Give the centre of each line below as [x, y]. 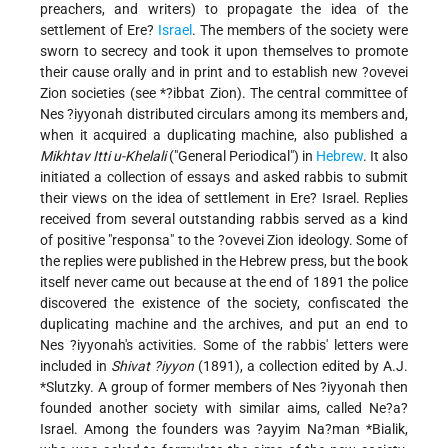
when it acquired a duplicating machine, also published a [224, 135]
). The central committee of [322, 93]
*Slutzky [65, 387]
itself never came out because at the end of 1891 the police [224, 282]
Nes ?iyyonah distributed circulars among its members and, [224, 114]
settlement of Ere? [99, 30]
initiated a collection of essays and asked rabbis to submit [224, 177]
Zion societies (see [100, 93]
